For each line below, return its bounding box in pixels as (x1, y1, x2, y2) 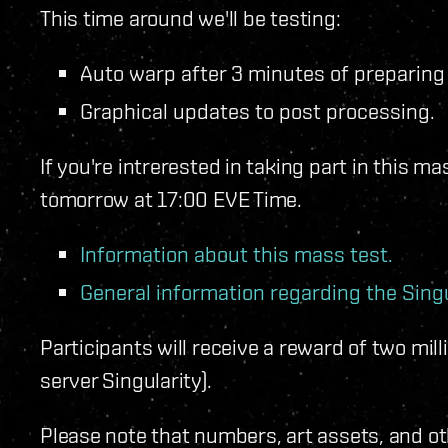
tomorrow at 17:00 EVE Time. (40, 186, 303, 212)
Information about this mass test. (80, 241, 393, 267)
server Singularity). (40, 367, 212, 393)
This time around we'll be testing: (40, 5, 341, 31)
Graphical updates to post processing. (80, 98, 435, 124)
